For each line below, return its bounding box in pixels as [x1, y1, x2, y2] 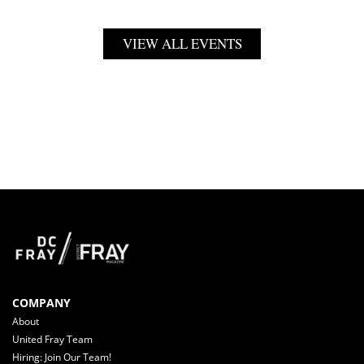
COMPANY [12, 295, 71, 311]
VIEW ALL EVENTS [122, 33, 242, 53]
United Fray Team [12, 331, 93, 346]
